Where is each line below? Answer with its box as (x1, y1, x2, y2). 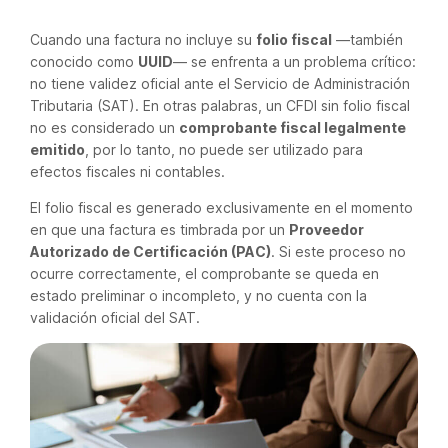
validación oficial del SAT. (30, 309, 200, 326)
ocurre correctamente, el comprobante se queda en (30, 265, 379, 282)
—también (332, 31, 403, 48)
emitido (30, 141, 85, 158)
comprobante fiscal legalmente (179, 119, 406, 136)
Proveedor (289, 221, 364, 238)
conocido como (30, 53, 138, 70)
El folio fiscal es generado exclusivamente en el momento (30, 199, 413, 216)
